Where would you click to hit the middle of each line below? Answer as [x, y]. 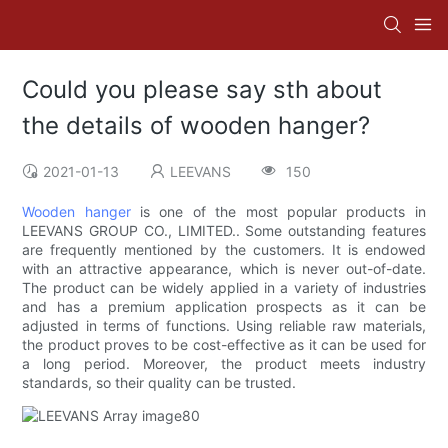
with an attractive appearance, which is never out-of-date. [224, 269]
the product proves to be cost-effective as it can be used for [224, 345]
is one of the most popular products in [278, 212]
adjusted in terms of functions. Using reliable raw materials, [224, 326]
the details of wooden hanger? [196, 126]
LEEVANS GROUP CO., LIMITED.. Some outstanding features [224, 231]
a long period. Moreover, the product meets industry [224, 364]
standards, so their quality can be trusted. [159, 383]
